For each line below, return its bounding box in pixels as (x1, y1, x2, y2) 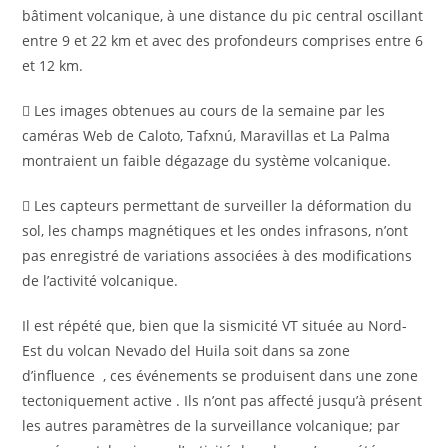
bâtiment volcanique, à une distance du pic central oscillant (22, 5, 424, 25)
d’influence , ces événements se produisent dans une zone (22, 365, 419, 385)
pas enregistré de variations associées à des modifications (22, 245, 413, 265)
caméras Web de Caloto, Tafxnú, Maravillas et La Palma (22, 125, 391, 145)
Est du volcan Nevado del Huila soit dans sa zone (22, 340, 351, 360)
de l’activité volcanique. (22, 270, 179, 290)
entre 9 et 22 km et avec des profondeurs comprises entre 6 (22, 30, 424, 50)
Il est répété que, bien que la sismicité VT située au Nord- (22, 315, 408, 335)
